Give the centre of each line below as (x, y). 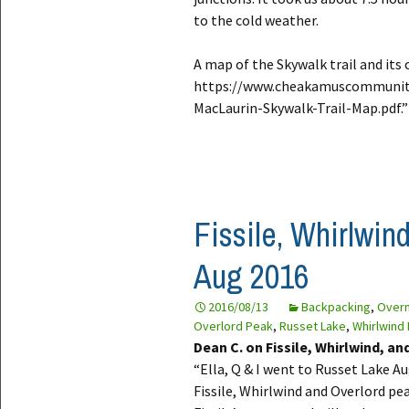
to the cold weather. (256, 21)
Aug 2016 (251, 277)
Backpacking (336, 307)
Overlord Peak (233, 326)
